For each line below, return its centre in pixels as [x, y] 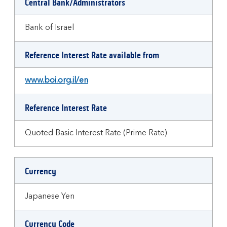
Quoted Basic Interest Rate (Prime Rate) [96, 133]
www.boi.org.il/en [56, 81]
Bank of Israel [49, 28]
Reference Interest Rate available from [92, 55]
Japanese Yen [50, 197]
